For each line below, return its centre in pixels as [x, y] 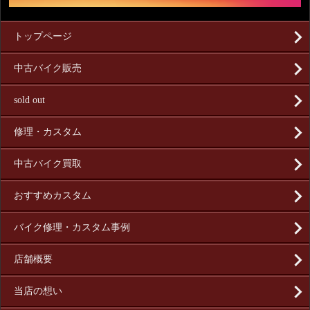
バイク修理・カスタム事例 [72, 228]
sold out [29, 100]
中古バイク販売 [48, 69]
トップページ [43, 37]
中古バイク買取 [48, 164]
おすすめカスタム [53, 196]
